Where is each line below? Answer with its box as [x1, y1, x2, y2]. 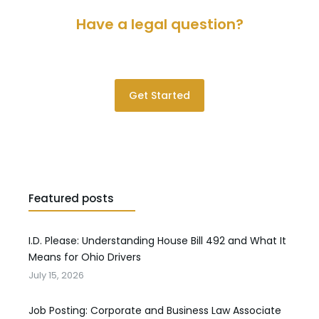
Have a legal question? [75, 14, 244, 34]
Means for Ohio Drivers [28, 250, 141, 264]
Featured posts [28, 191, 114, 206]
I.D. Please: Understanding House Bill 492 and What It [28, 234, 286, 248]
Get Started [129, 88, 190, 103]
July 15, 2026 [28, 268, 84, 282]
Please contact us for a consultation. [68, 45, 251, 60]
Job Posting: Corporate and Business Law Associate [28, 303, 281, 318]
